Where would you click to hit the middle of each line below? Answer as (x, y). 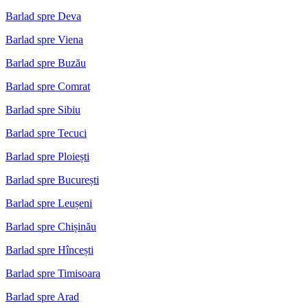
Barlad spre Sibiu (43, 109)
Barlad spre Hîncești (49, 250)
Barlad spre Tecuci (46, 133)
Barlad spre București (52, 179)
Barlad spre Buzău (46, 63)
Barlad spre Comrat (48, 86)
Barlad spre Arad (42, 296)
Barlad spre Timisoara (53, 273)
